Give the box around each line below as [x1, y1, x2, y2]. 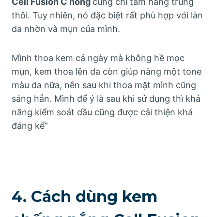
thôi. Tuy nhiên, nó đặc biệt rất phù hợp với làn [12, 10, 203, 20]
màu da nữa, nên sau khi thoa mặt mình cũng [12, 79, 196, 90]
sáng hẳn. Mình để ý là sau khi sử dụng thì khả [12, 93, 201, 104]
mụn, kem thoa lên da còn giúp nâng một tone [12, 66, 201, 77]
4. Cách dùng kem [12, 186, 157, 206]
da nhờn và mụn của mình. [12, 23, 120, 34]
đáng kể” [12, 120, 48, 131]
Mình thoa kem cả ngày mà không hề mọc [12, 52, 185, 63]
